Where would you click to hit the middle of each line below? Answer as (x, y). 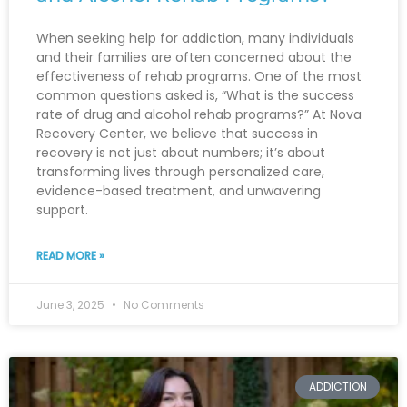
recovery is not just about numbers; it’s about (181, 152)
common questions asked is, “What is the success (195, 95)
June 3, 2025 (72, 304)
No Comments (163, 304)
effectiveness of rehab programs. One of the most (199, 76)
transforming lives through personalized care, (180, 171)
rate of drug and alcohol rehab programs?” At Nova (199, 114)
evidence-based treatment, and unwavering (179, 190)
